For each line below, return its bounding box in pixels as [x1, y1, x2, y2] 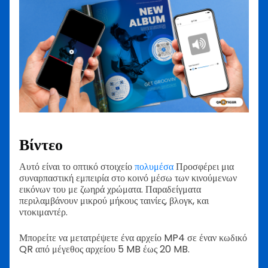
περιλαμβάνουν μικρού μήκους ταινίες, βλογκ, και [19, 194, 209, 208]
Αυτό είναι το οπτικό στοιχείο [19, 160, 135, 174]
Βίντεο [19, 133, 63, 156]
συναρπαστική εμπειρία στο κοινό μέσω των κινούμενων [19, 171, 237, 185]
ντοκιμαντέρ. [19, 205, 68, 220]
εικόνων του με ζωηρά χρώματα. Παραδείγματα [19, 182, 201, 197]
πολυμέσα [135, 160, 173, 174]
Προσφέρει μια [173, 160, 234, 174]
